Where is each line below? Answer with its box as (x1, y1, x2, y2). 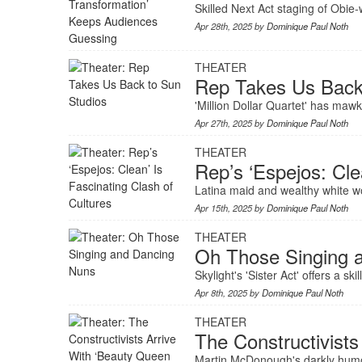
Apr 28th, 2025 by (195, 19, 267, 32)
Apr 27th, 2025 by (195, 116, 267, 129)
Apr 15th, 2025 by (195, 201, 267, 214)
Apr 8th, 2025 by (195, 286, 263, 299)
